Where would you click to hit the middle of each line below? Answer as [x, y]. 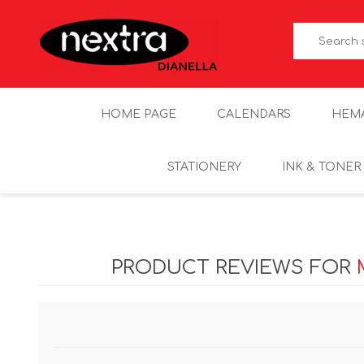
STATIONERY [204, 167]
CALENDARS [253, 114]
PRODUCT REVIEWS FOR [234, 268]
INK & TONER [321, 167]
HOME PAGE [138, 114]
